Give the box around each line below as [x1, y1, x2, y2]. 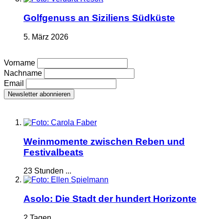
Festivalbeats [23, 147, 84, 157]
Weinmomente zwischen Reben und [23, 136, 185, 147]
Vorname [4, 58, 35, 67]
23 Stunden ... [23, 167, 71, 175]
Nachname [4, 68, 42, 77]
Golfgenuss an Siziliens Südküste [23, 12, 175, 23]
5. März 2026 [23, 32, 68, 41]
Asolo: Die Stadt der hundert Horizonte [23, 194, 197, 204]
